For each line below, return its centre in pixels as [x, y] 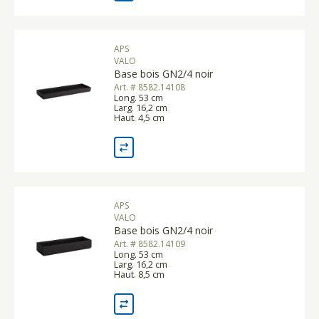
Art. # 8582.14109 [150, 244]
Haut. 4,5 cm [139, 117]
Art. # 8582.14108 [150, 87]
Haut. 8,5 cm [139, 274]
